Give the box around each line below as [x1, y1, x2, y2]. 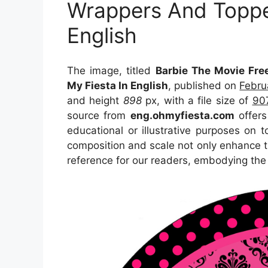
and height [67, 94, 123, 106]
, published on [168, 79, 240, 92]
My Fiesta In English [67, 79, 169, 92]
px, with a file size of [141, 94, 252, 106]
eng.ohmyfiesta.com [130, 109, 234, 121]
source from [67, 109, 130, 121]
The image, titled [67, 64, 156, 77]
